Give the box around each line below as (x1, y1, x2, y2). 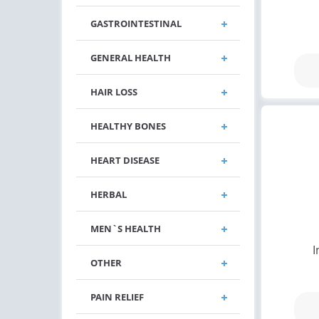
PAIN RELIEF (90, 291, 144, 303)
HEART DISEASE (90, 154, 159, 167)
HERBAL (90, 188, 127, 201)
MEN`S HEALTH (90, 222, 161, 235)
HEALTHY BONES (90, 120, 166, 132)
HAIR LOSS (90, 85, 137, 98)
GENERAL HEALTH (90, 51, 171, 64)
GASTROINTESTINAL (90, 17, 182, 30)
